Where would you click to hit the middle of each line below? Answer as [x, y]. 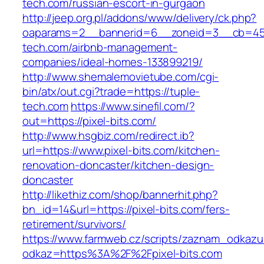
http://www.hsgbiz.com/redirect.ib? [108, 136]
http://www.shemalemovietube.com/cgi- [121, 77]
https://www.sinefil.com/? [133, 106]
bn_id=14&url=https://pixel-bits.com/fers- [126, 209]
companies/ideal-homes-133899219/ [113, 62]
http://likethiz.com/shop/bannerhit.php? [121, 195]
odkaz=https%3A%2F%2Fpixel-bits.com [122, 254]
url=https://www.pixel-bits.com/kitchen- [121, 151]
